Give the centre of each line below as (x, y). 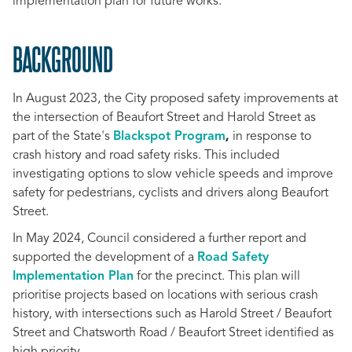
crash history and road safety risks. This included (146, 156)
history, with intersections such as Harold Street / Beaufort (172, 314)
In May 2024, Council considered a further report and (159, 239)
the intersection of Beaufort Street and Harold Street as (164, 118)
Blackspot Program (169, 137)
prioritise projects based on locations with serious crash (165, 295)
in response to (270, 137)
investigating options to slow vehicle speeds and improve (173, 174)
